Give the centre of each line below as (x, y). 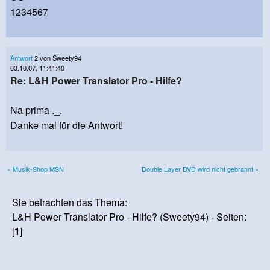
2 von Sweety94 (57, 58)
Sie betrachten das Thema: (70, 202)
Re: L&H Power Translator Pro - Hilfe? (96, 81)
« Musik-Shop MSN (36, 169)
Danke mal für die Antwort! (67, 125)
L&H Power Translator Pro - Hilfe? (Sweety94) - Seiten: (130, 217)
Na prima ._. (36, 110)
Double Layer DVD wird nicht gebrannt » (200, 169)
